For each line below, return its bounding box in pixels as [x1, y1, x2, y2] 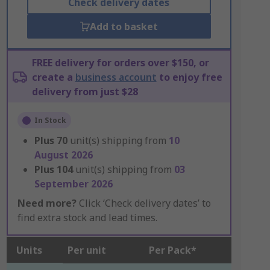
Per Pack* [148, 243, 196, 257]
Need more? [17, 196, 77, 210]
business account [75, 71, 157, 84]
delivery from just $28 [31, 85, 138, 98]
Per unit [67, 243, 106, 257]
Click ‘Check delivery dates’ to [76, 196, 211, 210]
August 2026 [34, 148, 93, 162]
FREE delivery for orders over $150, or [31, 56, 209, 69]
